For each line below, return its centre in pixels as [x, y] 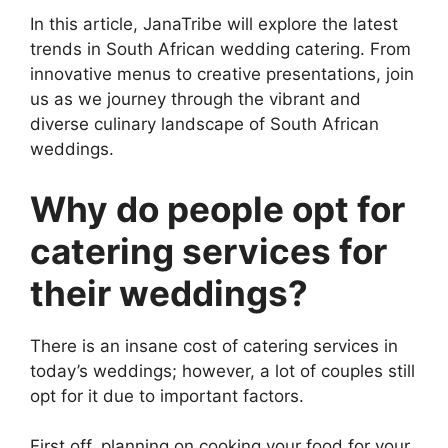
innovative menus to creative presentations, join [222, 74]
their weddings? [169, 292]
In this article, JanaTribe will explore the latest [214, 24]
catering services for [208, 250]
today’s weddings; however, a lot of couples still [222, 370]
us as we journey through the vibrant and [195, 99]
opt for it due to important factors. [167, 395]
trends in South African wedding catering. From [220, 49]
